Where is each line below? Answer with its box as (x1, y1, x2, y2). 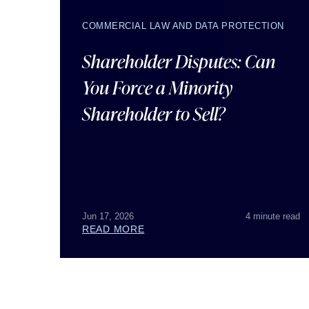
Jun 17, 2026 (82, 211, 134, 221)
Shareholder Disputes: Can (82, 49, 275, 73)
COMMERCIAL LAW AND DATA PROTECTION (82, 21, 284, 31)
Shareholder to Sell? (82, 101, 225, 126)
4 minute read (246, 211, 300, 221)
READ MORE (82, 223, 145, 235)
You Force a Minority (82, 75, 232, 99)
